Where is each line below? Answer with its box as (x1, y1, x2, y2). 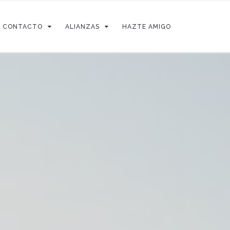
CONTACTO (3, 23, 43, 30)
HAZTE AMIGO (122, 23, 171, 30)
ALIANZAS (65, 23, 100, 30)
